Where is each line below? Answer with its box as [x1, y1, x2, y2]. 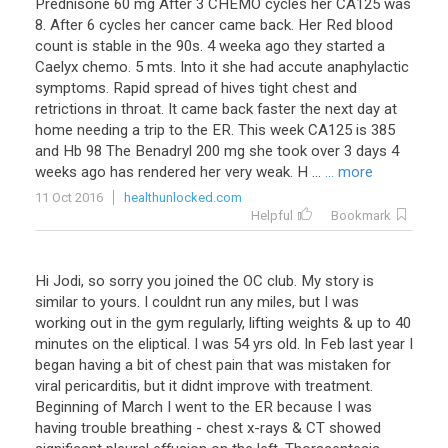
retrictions [35, 100, 102, 118]
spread [154, 79, 199, 97]
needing [77, 121, 128, 139]
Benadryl [135, 142, 192, 160]
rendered [138, 163, 196, 181]
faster [257, 100, 296, 118]
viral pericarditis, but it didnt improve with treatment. [35, 377, 373, 395]
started [326, 37, 373, 55]
